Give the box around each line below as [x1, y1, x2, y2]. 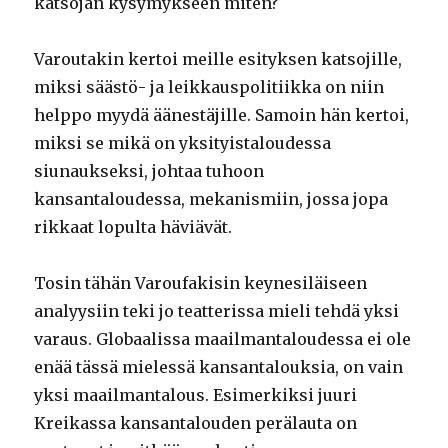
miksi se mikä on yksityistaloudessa [34, 132, 332, 153]
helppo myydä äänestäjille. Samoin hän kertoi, [34, 104, 410, 125]
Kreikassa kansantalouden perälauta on [34, 412, 358, 433]
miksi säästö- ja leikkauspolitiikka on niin [34, 76, 385, 97]
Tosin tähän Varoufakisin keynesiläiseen [34, 272, 368, 293]
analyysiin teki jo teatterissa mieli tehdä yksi [34, 300, 400, 321]
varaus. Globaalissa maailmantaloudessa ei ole [34, 328, 412, 349]
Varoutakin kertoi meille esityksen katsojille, [34, 48, 403, 69]
